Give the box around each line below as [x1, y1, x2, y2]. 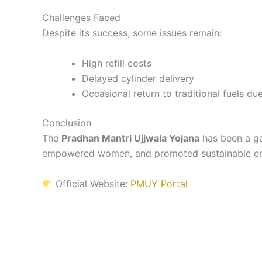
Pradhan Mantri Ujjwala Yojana [61, 132, 199, 144]
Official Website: [53, 177, 131, 189]
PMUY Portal [130, 177, 188, 189]
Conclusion [42, 116, 91, 129]
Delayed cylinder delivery [82, 72, 194, 84]
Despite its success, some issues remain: [42, 27, 222, 39]
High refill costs [82, 57, 151, 69]
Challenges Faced [42, 12, 120, 24]
